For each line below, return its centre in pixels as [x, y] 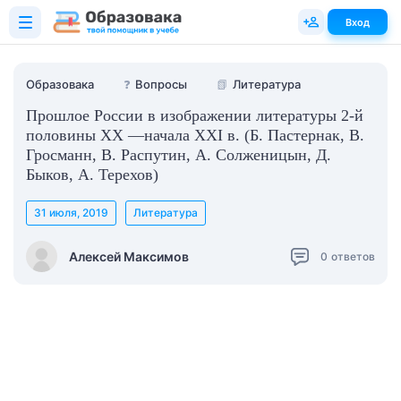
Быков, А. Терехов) [92, 175]
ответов [353, 256]
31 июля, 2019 [71, 213]
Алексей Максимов [129, 256]
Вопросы [161, 84]
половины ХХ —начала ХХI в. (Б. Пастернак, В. [195, 135]
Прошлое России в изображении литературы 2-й [195, 115]
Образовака [60, 84]
